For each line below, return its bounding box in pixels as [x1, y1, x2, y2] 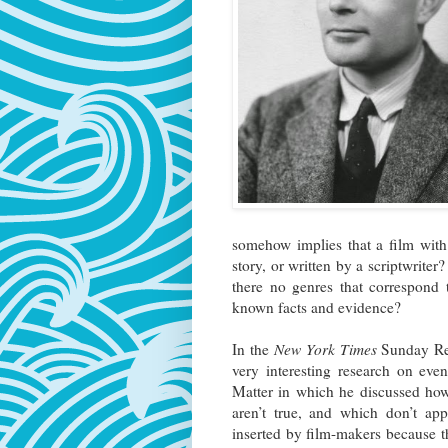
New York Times [273, 339, 377, 360]
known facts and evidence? [232, 297, 401, 318]
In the [232, 339, 274, 360]
